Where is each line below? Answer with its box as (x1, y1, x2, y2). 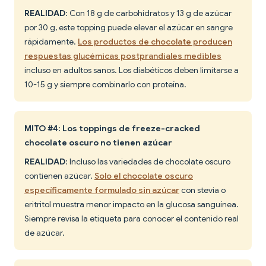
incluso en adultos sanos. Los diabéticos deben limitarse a (24, 65, 239, 76)
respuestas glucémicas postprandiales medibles (24, 50, 221, 62)
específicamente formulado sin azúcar (24, 185, 179, 196)
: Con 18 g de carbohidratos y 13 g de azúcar (65, 8, 232, 19)
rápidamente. (24, 36, 78, 47)
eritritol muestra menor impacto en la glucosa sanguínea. (24, 199, 239, 210)
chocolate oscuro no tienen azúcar (24, 137, 172, 148)
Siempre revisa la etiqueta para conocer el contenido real (24, 213, 239, 224)
